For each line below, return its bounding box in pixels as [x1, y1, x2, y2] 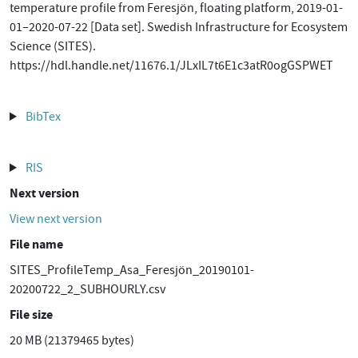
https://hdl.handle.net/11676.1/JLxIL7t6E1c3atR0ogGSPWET [10, 58, 333, 74]
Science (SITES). [10, 38, 96, 54]
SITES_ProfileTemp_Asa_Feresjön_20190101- [10, 262, 254, 278]
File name [10, 236, 63, 253]
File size [10, 306, 53, 323]
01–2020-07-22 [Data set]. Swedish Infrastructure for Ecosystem [10, 19, 348, 35]
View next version [10, 211, 102, 227]
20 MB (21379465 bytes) [10, 332, 134, 348]
